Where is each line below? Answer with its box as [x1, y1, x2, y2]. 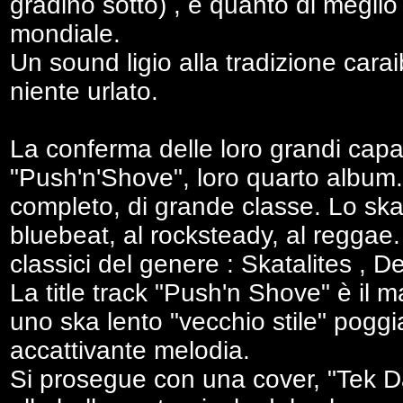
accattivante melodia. [10, 336, 250, 364]
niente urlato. [10, 77, 158, 105]
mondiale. [10, 20, 121, 48]
